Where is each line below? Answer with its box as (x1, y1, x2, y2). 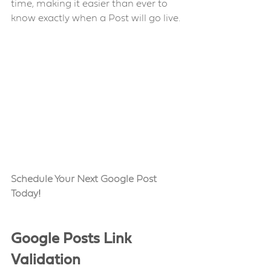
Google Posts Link (11, 231, 135, 246)
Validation (11, 252, 84, 267)
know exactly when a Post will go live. (11, 13, 180, 24)
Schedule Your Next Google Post (11, 174, 159, 184)
